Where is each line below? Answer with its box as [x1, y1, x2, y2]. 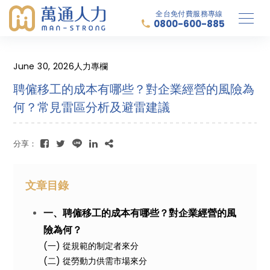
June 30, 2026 [13, 60, 74, 72]
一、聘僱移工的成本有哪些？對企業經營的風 [43, 206, 237, 220]
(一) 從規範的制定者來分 [43, 240, 139, 252]
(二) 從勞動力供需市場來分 [43, 255, 148, 267]
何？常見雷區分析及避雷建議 [13, 99, 171, 116]
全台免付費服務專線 [155, 8, 223, 19]
